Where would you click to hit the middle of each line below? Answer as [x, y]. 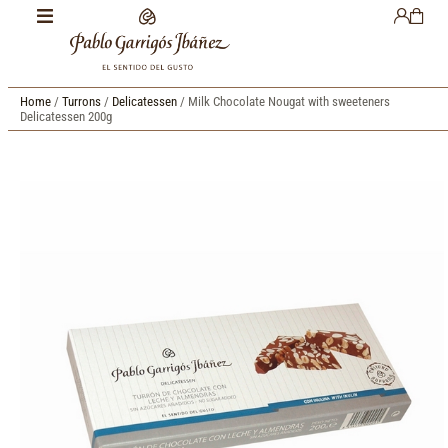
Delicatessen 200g [66, 116]
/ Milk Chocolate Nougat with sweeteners [283, 101]
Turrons [81, 101]
